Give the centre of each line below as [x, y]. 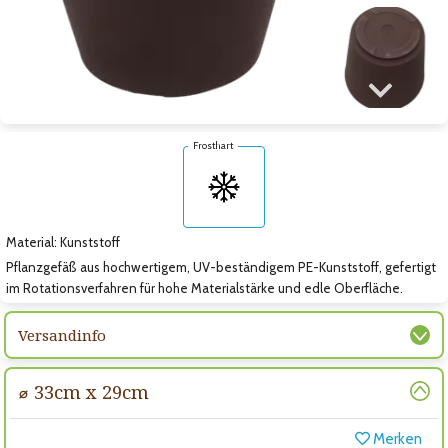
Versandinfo [62, 335]
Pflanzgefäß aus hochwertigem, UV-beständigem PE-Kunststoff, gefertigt [221, 267]
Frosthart [213, 146]
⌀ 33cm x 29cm [83, 392]
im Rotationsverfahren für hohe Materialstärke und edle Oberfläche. [204, 288]
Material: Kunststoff [63, 242]
